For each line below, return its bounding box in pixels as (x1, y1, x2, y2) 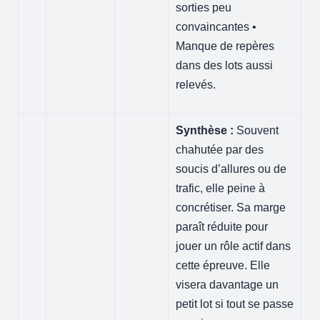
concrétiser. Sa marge (176, 201, 286, 214)
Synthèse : (176, 124, 234, 136)
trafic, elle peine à (176, 181, 266, 194)
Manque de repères (176, 39, 275, 52)
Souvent (234, 124, 279, 136)
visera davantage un (176, 278, 279, 291)
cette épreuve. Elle (176, 259, 271, 271)
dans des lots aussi (176, 59, 274, 71)
